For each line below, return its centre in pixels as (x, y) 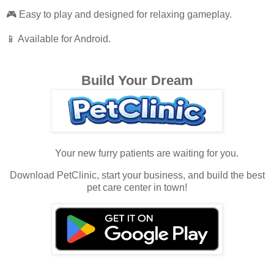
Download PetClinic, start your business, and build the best (137, 175)
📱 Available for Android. (58, 39)
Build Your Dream (137, 81)
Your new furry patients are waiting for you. (147, 154)
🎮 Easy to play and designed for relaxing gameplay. (119, 15)
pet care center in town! (137, 187)
